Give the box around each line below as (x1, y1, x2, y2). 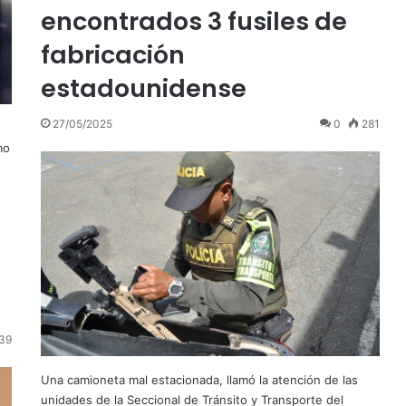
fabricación (40, 38, 185, 72)
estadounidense (40, 72, 246, 106)
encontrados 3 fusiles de (40, 5, 347, 39)
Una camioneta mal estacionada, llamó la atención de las (40, 372, 358, 387)
